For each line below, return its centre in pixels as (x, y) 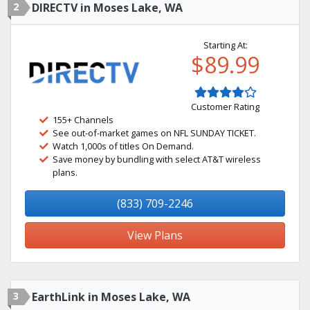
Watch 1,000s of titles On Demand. (123, 146)
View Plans (155, 235)
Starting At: (225, 45)
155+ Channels (83, 120)
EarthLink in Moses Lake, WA (111, 297)
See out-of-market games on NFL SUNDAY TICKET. (154, 133)
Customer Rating (225, 107)
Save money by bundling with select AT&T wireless (157, 159)
